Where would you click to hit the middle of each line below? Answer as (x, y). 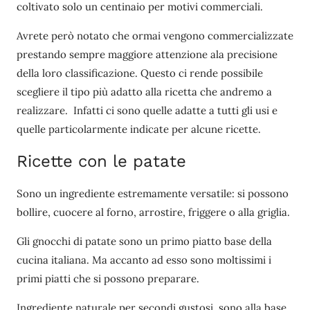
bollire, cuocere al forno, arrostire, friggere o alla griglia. (153, 212)
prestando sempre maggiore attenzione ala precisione (147, 54)
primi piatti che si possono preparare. (108, 278)
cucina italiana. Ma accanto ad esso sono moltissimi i (144, 259)
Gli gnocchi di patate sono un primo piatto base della (144, 241)
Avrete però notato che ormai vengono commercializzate (155, 35)
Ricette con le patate (101, 161)
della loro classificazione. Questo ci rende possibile (140, 73)
